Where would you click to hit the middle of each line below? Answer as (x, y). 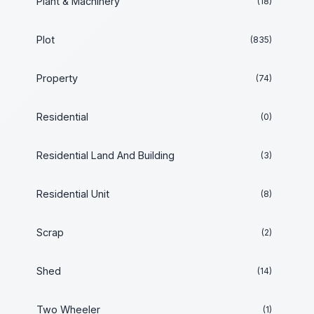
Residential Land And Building (105, 155)
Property (57, 78)
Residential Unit (73, 194)
